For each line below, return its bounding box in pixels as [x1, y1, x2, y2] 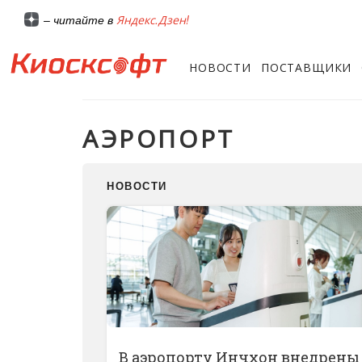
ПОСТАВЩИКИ [260, 59, 352, 75]
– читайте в [44, 14, 116, 27]
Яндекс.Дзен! [116, 11, 189, 28]
